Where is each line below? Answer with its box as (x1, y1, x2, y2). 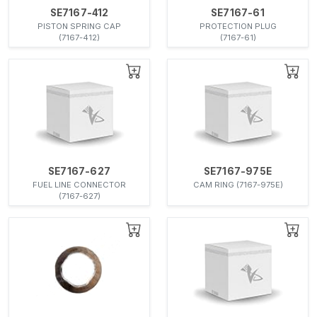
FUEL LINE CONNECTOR (33, 179, 126, 190)
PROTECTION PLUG (199, 21, 277, 31)
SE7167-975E (203, 165, 272, 177)
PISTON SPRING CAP (38, 21, 121, 31)
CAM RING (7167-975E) (192, 179, 283, 190)
